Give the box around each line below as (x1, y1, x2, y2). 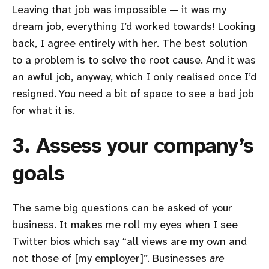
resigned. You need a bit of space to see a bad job (12, 86, 254, 101)
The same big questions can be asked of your (12, 200, 232, 215)
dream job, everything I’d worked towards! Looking (12, 19, 255, 34)
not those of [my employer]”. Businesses (12, 250, 210, 265)
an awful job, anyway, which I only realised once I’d (12, 69, 256, 84)
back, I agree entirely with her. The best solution (12, 35, 247, 50)
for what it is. (12, 103, 75, 118)
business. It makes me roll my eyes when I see (12, 217, 238, 232)
